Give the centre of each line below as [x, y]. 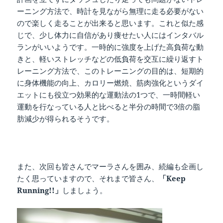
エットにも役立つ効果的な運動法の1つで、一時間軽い [109, 95]
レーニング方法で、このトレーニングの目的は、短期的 [111, 71]
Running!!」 [40, 190]
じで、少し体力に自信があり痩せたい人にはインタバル [111, 35]
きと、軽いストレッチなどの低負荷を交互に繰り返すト [111, 59]
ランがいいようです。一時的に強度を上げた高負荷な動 [111, 47]
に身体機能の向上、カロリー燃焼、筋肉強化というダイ [111, 83]
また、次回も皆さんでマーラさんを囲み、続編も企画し [111, 167]
